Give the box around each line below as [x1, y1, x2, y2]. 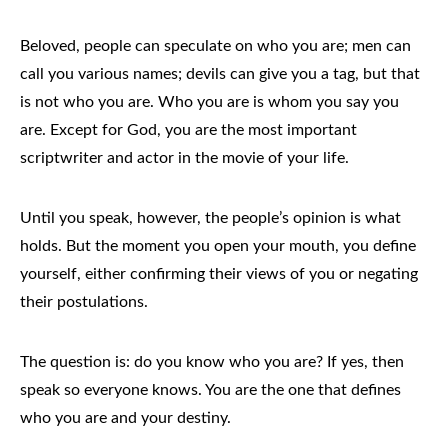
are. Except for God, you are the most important [20, 122, 357, 138]
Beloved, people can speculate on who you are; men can [20, 38, 411, 54]
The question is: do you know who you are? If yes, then [20, 354, 404, 370]
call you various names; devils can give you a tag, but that [20, 66, 420, 82]
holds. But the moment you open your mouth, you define [20, 238, 416, 254]
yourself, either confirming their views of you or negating [20, 266, 418, 282]
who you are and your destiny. [20, 410, 231, 426]
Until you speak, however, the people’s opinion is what [20, 210, 401, 226]
